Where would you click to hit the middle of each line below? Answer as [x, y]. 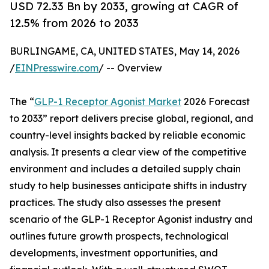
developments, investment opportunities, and [114, 253]
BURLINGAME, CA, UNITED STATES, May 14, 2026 [125, 51]
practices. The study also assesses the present [115, 203]
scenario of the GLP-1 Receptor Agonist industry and [131, 219]
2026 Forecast [216, 102]
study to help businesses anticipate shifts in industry [128, 186]
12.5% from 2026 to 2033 [74, 23]
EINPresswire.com [57, 68]
